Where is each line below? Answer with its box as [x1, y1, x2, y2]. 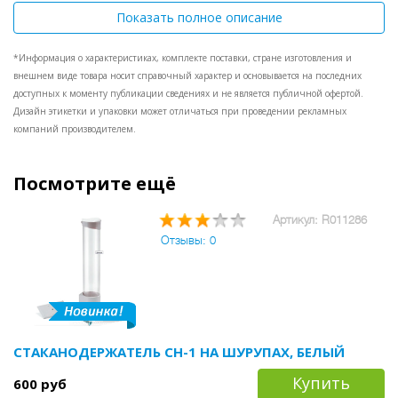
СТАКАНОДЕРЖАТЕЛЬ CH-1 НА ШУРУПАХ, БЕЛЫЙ [13, 343, 345, 361]
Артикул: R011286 [273, 213, 367, 227]
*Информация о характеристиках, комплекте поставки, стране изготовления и [13, 52, 352, 64]
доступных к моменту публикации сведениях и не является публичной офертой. [13, 87, 363, 99]
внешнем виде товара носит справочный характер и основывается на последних [13, 69, 362, 82]
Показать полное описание [115, 9, 283, 26]
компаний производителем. [13, 123, 136, 135]
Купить [292, 372, 350, 394]
